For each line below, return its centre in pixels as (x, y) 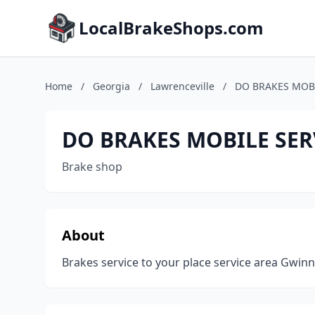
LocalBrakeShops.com (171, 28)
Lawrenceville (182, 86)
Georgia (111, 86)
